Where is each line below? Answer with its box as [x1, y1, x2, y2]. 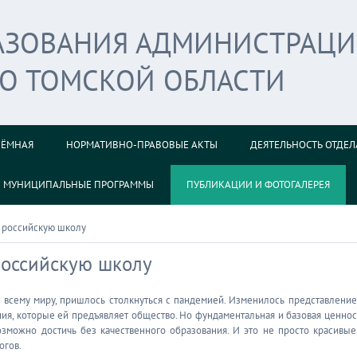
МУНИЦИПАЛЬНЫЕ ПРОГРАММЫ [3, 178, 154, 191]
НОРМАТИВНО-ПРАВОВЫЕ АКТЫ [66, 138, 218, 151]
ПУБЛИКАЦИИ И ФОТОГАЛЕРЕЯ [186, 178, 330, 191]
